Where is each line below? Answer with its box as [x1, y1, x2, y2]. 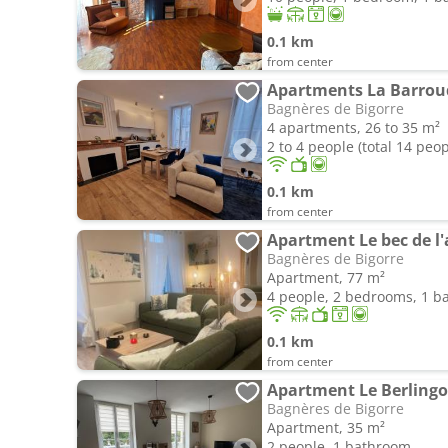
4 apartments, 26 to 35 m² [267, 118, 440, 137]
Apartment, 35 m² [267, 418, 385, 437]
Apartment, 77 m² [267, 268, 385, 287]
